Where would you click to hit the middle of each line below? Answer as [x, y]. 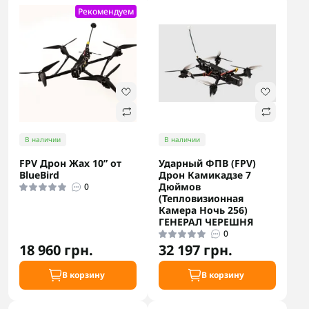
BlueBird [39, 175]
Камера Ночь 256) [203, 210]
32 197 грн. [196, 250]
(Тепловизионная [201, 198]
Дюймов [180, 187]
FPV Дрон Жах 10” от [70, 163]
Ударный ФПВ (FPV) [207, 163]
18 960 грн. [56, 250]
